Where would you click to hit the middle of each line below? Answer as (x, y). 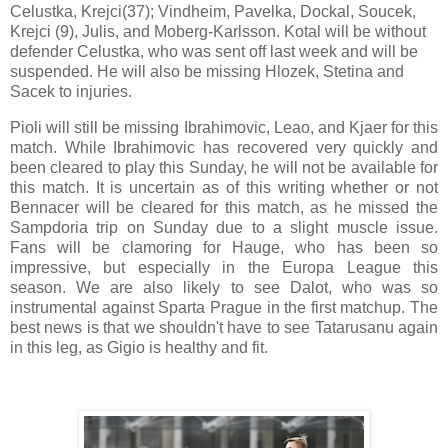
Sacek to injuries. (71, 92)
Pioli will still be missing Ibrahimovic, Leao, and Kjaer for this (224, 128)
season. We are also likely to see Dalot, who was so (224, 288)
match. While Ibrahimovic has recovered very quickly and (224, 148)
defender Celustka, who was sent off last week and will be (214, 52)
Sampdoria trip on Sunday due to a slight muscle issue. (224, 228)
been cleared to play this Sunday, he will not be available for (224, 168)
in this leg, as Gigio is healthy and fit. (139, 348)
